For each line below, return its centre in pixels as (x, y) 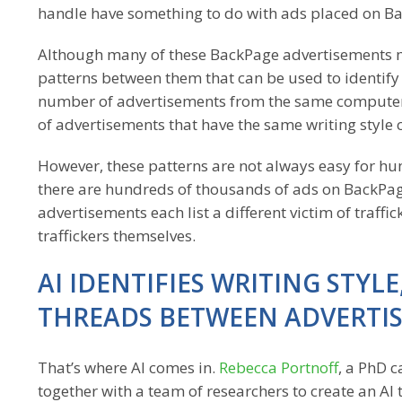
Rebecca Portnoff (279, 367)
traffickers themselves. (117, 236)
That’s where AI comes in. (128, 367)
